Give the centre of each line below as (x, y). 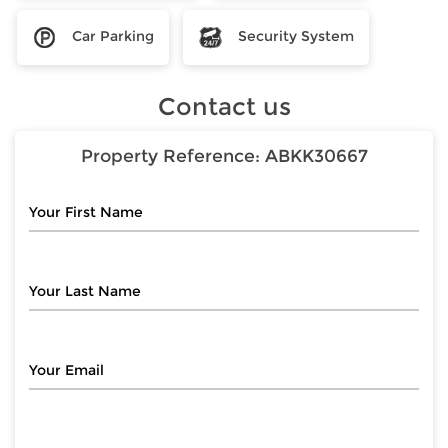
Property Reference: (172, 156)
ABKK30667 (316, 156)
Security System (296, 35)
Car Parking (113, 35)
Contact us (224, 106)
